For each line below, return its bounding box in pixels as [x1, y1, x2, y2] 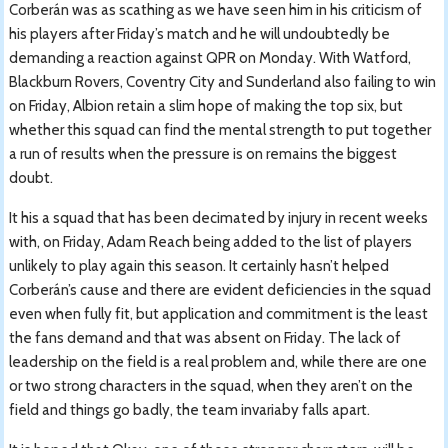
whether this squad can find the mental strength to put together [9, 120, 432, 139]
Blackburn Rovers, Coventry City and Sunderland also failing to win [9, 72, 437, 91]
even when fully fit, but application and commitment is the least [9, 304, 429, 323]
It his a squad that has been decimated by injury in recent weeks [9, 208, 429, 227]
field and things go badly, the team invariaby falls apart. [9, 400, 371, 419]
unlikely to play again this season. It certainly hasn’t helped [9, 256, 390, 275]
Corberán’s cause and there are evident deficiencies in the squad [9, 280, 432, 299]
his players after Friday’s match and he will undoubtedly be [9, 24, 391, 43]
